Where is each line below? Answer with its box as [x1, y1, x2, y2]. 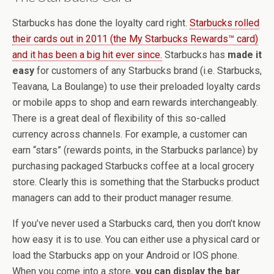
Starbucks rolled [190, 17, 259, 29]
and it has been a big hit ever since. [12, 49, 162, 61]
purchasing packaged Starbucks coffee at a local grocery [12, 160, 254, 172]
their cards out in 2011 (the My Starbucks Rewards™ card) [12, 33, 258, 45]
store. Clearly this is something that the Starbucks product [12, 176, 259, 188]
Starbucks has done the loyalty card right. [12, 17, 190, 29]
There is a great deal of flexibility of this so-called [12, 113, 226, 124]
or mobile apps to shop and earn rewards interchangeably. [12, 97, 258, 108]
